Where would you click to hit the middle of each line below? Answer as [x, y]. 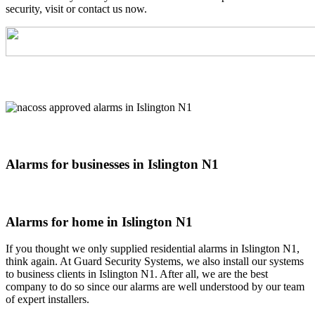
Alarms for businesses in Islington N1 [114, 164]
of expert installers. [47, 300]
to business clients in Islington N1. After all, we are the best [137, 274]
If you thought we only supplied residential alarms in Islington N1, [153, 249]
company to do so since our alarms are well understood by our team [155, 287]
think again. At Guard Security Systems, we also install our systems [155, 262]
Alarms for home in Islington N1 [101, 221]
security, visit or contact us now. [76, 8]
